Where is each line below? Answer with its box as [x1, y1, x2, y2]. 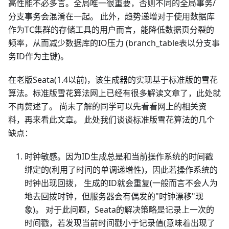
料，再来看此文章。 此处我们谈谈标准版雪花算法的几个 [8, 114, 215, 125]
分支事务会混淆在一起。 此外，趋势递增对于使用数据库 [8, 11, 215, 22]
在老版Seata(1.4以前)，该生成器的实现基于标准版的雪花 [8, 74, 218, 85]
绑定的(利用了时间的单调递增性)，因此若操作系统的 [25, 164, 218, 175]
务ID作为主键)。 [8, 51, 68, 62]
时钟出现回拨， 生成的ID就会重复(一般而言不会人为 [25, 177, 218, 189]
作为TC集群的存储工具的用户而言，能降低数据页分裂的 [8, 24, 214, 35]
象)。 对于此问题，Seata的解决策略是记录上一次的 [25, 204, 214, 215]
